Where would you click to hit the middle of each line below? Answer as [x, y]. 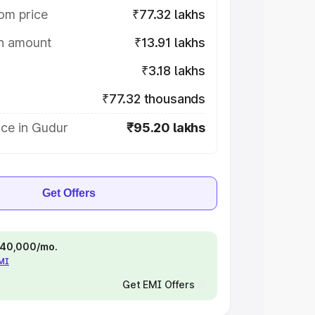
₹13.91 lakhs [170, 43]
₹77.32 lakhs [169, 14]
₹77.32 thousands [153, 99]
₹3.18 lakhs [173, 71]
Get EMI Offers [158, 284]
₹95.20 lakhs [166, 128]
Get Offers [69, 193]
